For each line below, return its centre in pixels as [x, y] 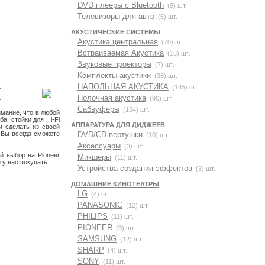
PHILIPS [93, 216]
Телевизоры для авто [116, 16]
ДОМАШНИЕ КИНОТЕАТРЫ [115, 184]
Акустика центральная [118, 42]
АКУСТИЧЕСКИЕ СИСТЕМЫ [116, 32]
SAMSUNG [97, 239]
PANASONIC [100, 205]
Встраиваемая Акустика [121, 53]
